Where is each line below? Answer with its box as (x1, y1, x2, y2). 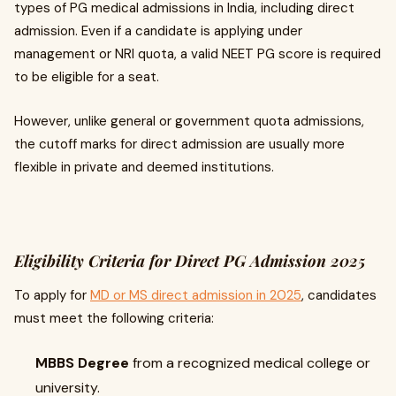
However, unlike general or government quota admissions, (14, 112, 364, 130)
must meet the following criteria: (14, 309, 214, 327)
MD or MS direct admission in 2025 (90, 286, 301, 304)
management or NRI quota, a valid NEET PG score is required (14, 45, 381, 63)
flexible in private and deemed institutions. (14, 158, 274, 176)
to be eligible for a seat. (14, 68, 159, 86)
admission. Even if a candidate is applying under (14, 22, 302, 40)
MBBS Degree (35, 354, 129, 372)
